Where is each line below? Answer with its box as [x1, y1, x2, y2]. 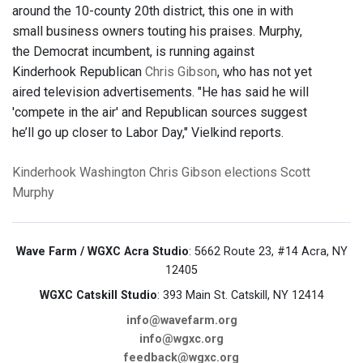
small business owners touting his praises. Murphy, [12, 23, 302, 40]
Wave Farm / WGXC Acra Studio [15, 245, 189, 259]
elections [224, 164, 277, 181]
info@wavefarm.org [126, 314, 237, 328]
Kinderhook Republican [12, 64, 145, 80]
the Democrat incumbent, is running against [12, 44, 254, 60]
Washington [79, 164, 146, 181]
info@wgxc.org [139, 332, 224, 347]
